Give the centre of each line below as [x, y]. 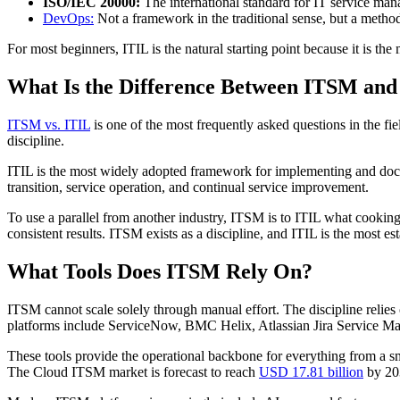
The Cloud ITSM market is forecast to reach [133, 371]
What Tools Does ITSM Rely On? [160, 271]
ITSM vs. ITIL [49, 125]
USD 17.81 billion [311, 371]
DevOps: [68, 19]
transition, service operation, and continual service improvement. [188, 187]
